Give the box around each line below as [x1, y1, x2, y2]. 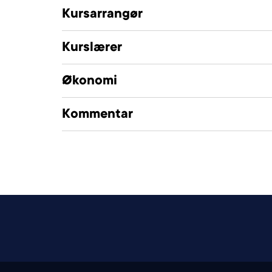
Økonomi [62, 74, 117, 89]
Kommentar [62, 107, 133, 122]
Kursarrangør [62, 7, 143, 22]
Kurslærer [62, 41, 122, 55]
